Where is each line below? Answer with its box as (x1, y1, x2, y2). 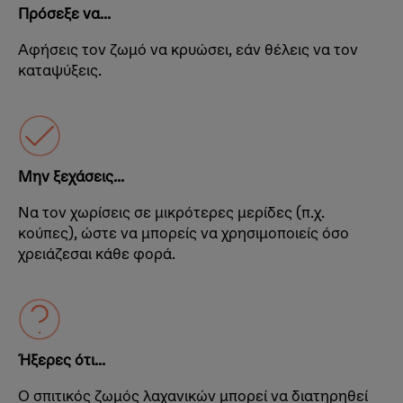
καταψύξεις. (18, 60, 102, 80)
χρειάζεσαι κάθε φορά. (18, 244, 175, 264)
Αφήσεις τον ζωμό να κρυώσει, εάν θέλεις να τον (18, 40, 358, 59)
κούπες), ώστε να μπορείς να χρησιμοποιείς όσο (18, 223, 349, 243)
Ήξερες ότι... (18, 350, 105, 370)
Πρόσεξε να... (18, 4, 111, 23)
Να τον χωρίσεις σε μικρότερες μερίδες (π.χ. (18, 202, 325, 222)
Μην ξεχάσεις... (18, 166, 124, 186)
